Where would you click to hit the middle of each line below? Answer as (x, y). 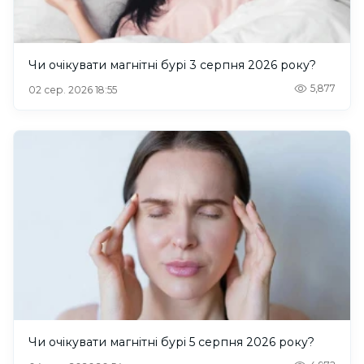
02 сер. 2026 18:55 (73, 89)
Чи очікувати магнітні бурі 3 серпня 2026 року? (172, 65)
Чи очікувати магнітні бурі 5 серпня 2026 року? (171, 342)
